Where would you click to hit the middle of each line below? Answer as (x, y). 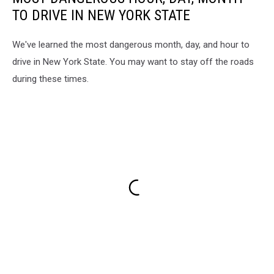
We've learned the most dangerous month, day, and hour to (131, 44)
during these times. (52, 79)
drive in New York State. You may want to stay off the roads (133, 61)
